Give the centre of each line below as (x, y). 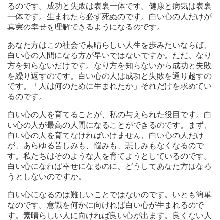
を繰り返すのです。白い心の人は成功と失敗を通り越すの (110, 76)
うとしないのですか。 (47, 177)
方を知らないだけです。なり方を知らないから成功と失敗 (110, 66)
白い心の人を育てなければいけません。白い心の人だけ (106, 136)
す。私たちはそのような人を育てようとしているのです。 (110, 156)
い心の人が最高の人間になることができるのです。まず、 (110, 125)
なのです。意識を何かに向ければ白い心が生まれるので (106, 205)
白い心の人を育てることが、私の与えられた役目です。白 (110, 115)
